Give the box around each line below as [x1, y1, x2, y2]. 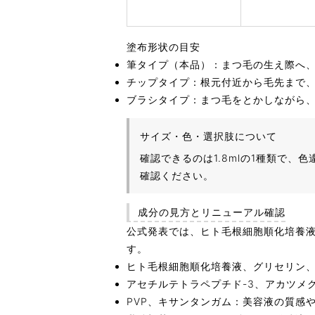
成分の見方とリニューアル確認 [138, 205, 285, 218]
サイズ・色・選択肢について [140, 129, 277, 142]
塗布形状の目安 [127, 40, 200, 53]
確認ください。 [140, 169, 214, 181]
